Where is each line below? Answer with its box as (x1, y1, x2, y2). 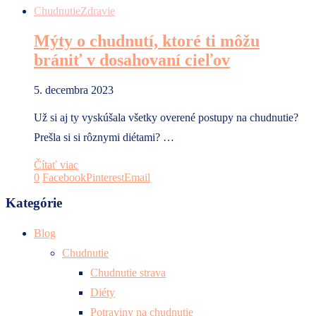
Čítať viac (34, 158, 78, 171)
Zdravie (80, 4, 115, 17)
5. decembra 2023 (34, 83, 114, 96)
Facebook (42, 171, 86, 183)
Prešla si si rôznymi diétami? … (34, 130, 174, 143)
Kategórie (6, 195, 62, 210)
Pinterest (86, 171, 124, 183)
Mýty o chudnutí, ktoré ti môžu (34, 31, 260, 50)
